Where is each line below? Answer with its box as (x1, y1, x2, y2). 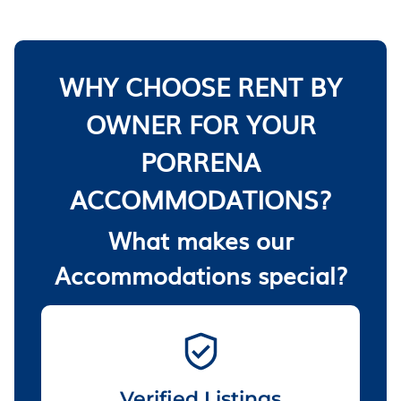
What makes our (107, 221, 294, 257)
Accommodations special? (54, 256, 347, 292)
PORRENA (141, 141, 260, 180)
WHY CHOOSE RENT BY (59, 66, 342, 105)
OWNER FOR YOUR (85, 104, 316, 142)
